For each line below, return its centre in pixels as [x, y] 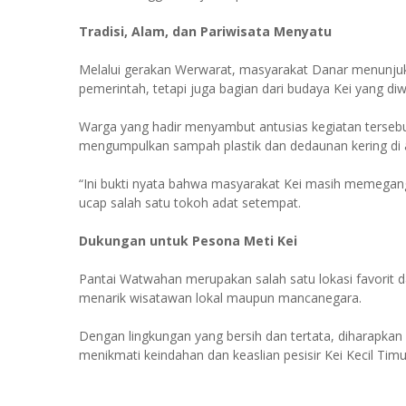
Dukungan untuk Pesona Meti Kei [188, 241]
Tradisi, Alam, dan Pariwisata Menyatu [205, 31]
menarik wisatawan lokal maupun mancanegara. [220, 298]
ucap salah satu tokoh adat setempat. [190, 203]
